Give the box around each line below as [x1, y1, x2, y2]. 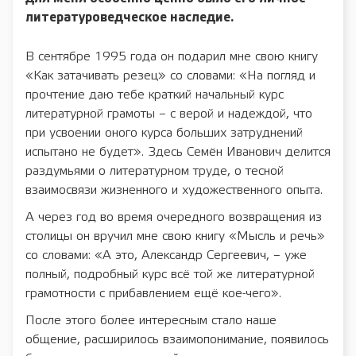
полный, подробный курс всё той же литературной [25, 268, 315, 281]
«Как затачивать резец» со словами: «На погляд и [25, 69, 315, 82]
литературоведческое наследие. [25, 11, 234, 24]
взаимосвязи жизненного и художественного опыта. [25, 184, 323, 196]
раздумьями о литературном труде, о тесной [25, 164, 284, 177]
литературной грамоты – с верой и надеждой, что [25, 107, 312, 120]
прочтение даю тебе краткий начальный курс [25, 88, 284, 101]
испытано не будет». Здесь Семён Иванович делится [25, 145, 331, 158]
